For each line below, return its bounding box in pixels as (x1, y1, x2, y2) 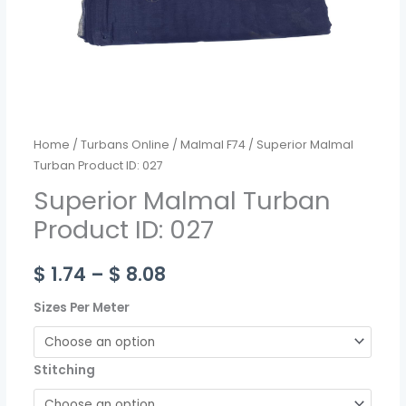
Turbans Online (81, 136, 170, 152)
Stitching (34, 361, 96, 379)
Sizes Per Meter (34, 298, 130, 316)
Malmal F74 (180, 136, 246, 152)
